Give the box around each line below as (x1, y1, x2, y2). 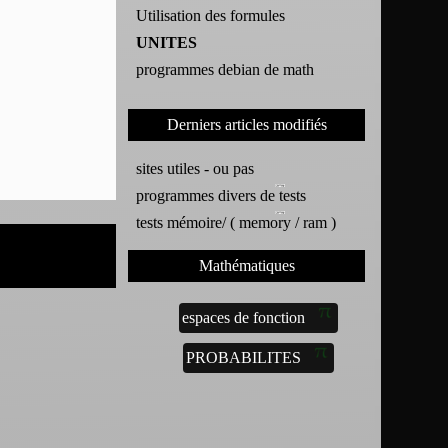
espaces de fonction (182, 308, 306, 326)
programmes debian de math (136, 60, 315, 78)
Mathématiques (198, 256, 295, 274)
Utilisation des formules (136, 6, 286, 24)
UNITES (136, 33, 198, 51)
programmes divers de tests (136, 186, 307, 204)
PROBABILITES (186, 348, 302, 366)
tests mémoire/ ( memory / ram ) (136, 213, 337, 231)
